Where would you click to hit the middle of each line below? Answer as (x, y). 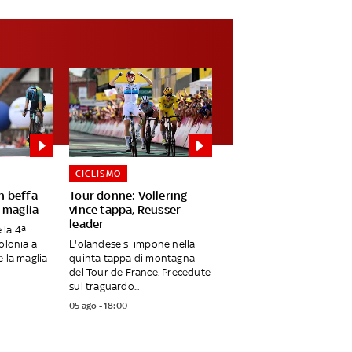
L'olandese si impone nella (132, 244)
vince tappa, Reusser (125, 210)
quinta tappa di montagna (132, 258)
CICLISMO (99, 174)
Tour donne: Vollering (128, 196)
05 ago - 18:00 (99, 306)
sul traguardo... (104, 287)
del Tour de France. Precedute (140, 273)
